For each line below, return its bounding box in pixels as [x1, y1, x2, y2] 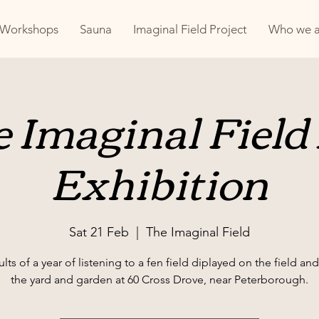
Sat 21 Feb [69, 224, 129, 241]
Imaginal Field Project [133, 22, 247, 36]
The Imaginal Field [146, 224, 250, 241]
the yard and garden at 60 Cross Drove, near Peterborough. [11, 273, 308, 287]
